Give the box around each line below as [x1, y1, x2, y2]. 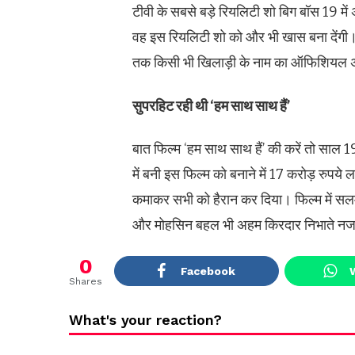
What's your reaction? [69, 311, 222, 328]
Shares [69, 275, 102, 287]
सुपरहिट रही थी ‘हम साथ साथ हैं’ [132, 97, 290, 115]
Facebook [180, 264, 235, 277]
